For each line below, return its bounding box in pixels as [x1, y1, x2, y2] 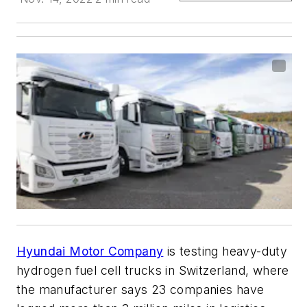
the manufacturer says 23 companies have [16, 282, 265, 297]
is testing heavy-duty [163, 243, 288, 258]
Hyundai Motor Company [16, 243, 164, 258]
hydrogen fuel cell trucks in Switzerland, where [16, 262, 289, 278]
